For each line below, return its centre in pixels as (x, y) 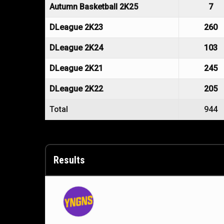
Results (69, 160)
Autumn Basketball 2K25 (94, 7)
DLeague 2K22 (76, 89)
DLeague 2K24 (76, 48)
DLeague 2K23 (76, 27)
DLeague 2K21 (76, 68)
